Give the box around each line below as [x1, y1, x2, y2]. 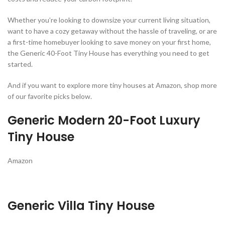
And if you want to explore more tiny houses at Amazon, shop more [8, 80, 217, 89]
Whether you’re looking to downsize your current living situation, [8, 15, 210, 24]
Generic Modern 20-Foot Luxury [8, 111, 200, 129]
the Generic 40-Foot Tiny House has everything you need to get [8, 48, 209, 57]
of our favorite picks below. [8, 91, 92, 100]
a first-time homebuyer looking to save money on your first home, [8, 37, 211, 46]
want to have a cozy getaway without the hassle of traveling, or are [8, 26, 217, 35]
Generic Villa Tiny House [8, 197, 158, 214]
